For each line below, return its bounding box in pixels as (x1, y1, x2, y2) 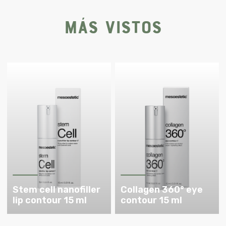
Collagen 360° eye (120, 184, 203, 196)
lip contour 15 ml (12, 195, 87, 206)
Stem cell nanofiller (12, 184, 100, 196)
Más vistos (64, 17, 162, 35)
